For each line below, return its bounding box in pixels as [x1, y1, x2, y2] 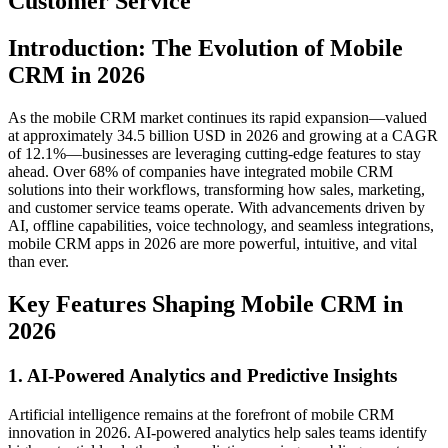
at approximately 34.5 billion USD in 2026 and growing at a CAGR [8, 127, 438, 145]
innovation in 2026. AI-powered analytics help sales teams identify [8, 423, 427, 441]
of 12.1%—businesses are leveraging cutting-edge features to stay [8, 145, 421, 163]
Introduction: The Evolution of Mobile [8, 35, 403, 62]
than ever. [8, 253, 69, 271]
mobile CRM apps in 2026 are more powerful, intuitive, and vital [8, 235, 417, 253]
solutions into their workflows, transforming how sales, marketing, [8, 181, 425, 199]
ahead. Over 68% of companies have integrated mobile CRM [8, 163, 393, 181]
